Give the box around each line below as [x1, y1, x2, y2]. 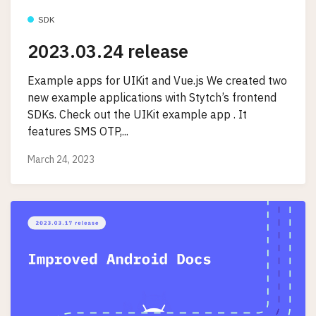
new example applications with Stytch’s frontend [28, 90, 276, 105]
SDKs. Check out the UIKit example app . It [28, 107, 247, 122]
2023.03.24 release [28, 39, 188, 63]
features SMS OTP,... [28, 124, 128, 139]
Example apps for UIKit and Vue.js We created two [28, 73, 287, 88]
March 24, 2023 [28, 152, 95, 166]
